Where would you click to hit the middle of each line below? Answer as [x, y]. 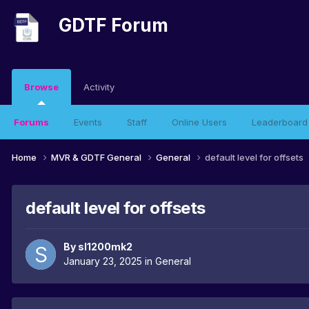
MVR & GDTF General [97, 157]
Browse [41, 87]
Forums [31, 122]
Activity [99, 87]
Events [88, 122]
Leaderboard [280, 122]
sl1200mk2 [105, 247]
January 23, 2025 [103, 261]
